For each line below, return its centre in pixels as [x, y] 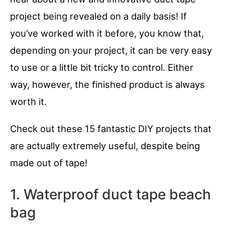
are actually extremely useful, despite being [105, 146]
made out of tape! [49, 163]
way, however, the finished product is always [107, 85]
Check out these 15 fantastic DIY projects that [111, 129]
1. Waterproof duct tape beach [110, 195]
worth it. [28, 102]
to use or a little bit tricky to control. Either [102, 68]
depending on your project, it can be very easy [111, 50]
